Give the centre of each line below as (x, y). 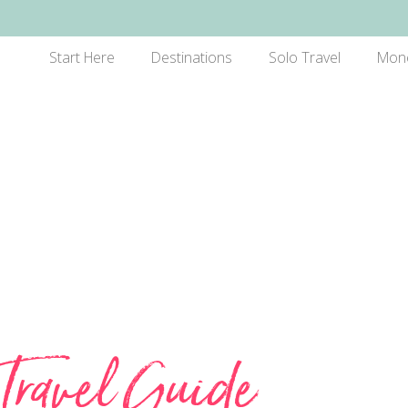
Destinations (191, 57)
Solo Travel (304, 57)
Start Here (82, 57)
